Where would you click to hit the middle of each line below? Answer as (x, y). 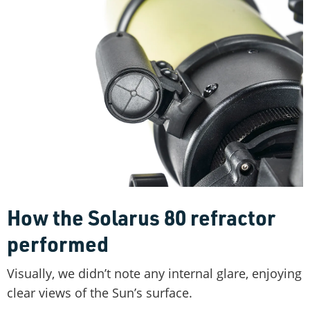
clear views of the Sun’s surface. (100, 292)
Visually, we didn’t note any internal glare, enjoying (154, 273)
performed (58, 243)
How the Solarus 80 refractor (141, 217)
